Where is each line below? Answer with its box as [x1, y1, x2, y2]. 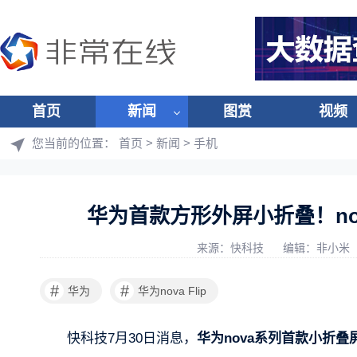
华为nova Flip [138, 284, 206, 297]
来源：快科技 [197, 241, 267, 254]
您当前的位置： [32, 136, 119, 150]
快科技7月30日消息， [67, 331, 197, 346]
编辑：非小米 [283, 241, 353, 254]
